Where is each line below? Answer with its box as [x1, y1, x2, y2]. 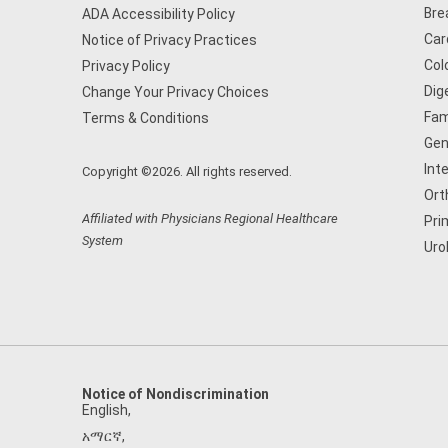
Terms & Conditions [82, 110, 209, 126]
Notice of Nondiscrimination [82, 386, 269, 402]
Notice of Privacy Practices [82, 32, 257, 48]
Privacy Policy [82, 58, 170, 74]
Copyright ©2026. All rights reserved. [82, 164, 292, 179]
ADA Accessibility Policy [82, 6, 235, 22]
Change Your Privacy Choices [82, 84, 269, 100]
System [82, 233, 123, 248]
